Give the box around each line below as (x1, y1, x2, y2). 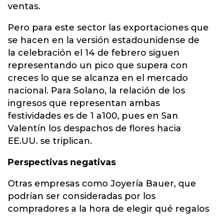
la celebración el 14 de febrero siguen (8, 47, 180, 58)
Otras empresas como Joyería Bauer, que (8, 178, 196, 189)
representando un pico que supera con (8, 60, 188, 71)
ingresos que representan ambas (8, 98, 160, 108)
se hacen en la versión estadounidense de (8, 35, 200, 46)
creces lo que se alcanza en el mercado (8, 73, 188, 83)
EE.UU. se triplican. (8, 136, 94, 146)
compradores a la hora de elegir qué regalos (8, 203, 209, 214)
